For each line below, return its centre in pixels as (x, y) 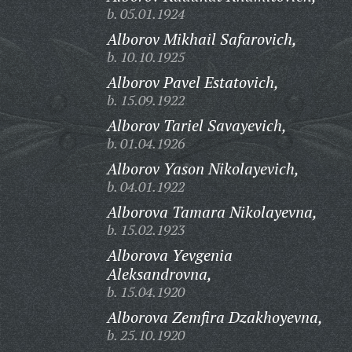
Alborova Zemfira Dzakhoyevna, (214, 317)
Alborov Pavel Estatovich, (192, 82)
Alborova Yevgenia (169, 255)
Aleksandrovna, (159, 274)
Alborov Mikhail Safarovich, (202, 39)
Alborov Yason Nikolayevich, (203, 169)
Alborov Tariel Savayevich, (196, 125)
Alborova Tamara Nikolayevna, (212, 212)
